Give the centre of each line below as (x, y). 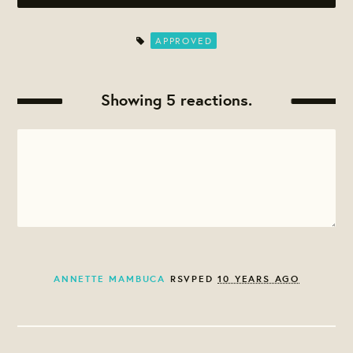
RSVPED (192, 279)
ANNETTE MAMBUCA (109, 279)
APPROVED (184, 41)
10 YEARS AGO (259, 279)
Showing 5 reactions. (176, 100)
